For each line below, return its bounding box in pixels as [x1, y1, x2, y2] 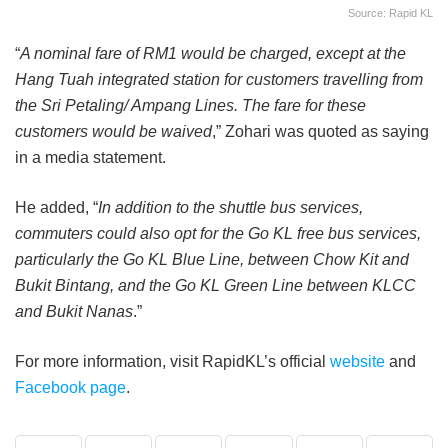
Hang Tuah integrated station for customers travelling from [15, 70, 423, 88]
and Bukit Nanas [15, 302, 133, 320]
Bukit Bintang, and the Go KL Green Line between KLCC [15, 276, 416, 294]
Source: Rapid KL [348, 6, 433, 19]
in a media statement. [15, 148, 166, 166]
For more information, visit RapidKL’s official [15, 352, 330, 370]
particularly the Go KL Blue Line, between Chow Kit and [15, 250, 409, 268]
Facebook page [15, 378, 126, 396]
